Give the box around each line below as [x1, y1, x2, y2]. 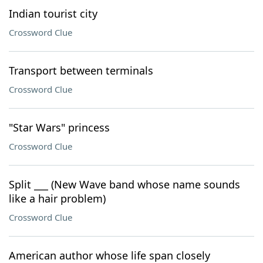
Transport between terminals [9, 63, 153, 77]
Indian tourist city [9, 6, 97, 21]
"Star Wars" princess [9, 120, 110, 134]
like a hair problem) [9, 191, 106, 205]
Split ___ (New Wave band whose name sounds [9, 177, 240, 191]
